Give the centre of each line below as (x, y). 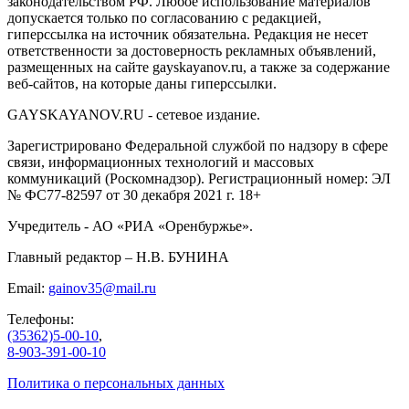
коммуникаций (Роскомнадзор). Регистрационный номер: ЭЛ (199, 178)
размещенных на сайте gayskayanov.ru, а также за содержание (199, 67)
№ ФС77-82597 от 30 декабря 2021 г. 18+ (134, 194)
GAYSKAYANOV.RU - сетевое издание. (134, 114)
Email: (28, 288)
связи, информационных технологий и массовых (161, 162)
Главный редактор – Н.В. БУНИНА (118, 257)
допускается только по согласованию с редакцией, (164, 17)
